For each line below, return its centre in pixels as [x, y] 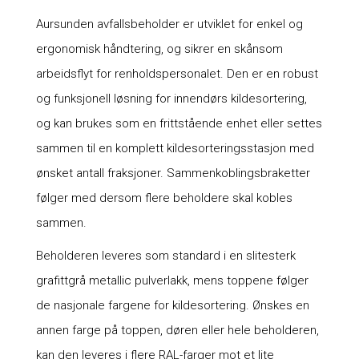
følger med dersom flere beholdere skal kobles [164, 198]
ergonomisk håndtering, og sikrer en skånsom [159, 49]
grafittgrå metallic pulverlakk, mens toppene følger [172, 281]
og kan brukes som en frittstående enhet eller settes [179, 124]
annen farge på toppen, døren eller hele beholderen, [177, 331]
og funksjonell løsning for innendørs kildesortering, [171, 99]
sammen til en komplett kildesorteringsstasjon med [175, 149]
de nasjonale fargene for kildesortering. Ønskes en [172, 306]
